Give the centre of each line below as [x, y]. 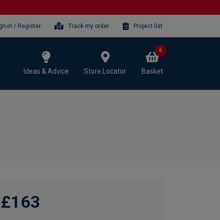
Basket [152, 71]
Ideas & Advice [46, 71]
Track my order [89, 26]
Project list [148, 26]
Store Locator [105, 71]
